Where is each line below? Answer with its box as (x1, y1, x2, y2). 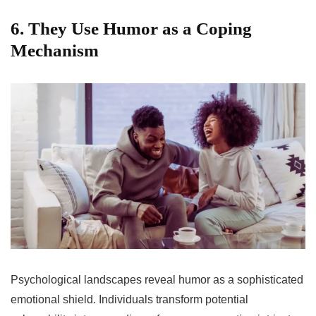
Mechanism (11, 40, 99, 60)
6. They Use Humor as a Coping (11, 18, 252, 38)
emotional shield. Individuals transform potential (11, 293, 248, 305)
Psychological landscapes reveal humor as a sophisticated (11, 273, 303, 286)
